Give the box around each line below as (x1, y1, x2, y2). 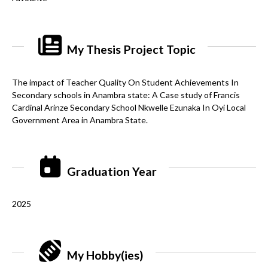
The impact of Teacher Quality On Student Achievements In (12, 77, 239, 87)
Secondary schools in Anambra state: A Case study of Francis (12, 89, 240, 100)
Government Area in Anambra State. (12, 114, 148, 125)
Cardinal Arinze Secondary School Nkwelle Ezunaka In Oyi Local (12, 102, 246, 112)
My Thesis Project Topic (65, 42, 196, 57)
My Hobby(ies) (65, 248, 144, 263)
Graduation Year (65, 164, 157, 178)
